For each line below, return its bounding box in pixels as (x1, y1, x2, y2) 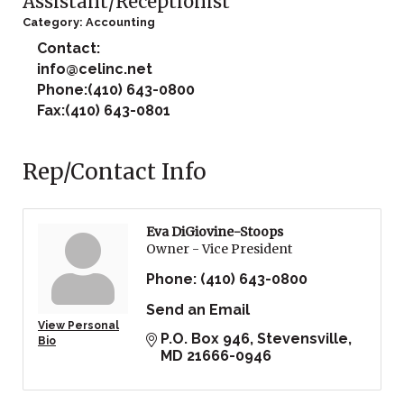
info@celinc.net (37, 60, 152, 78)
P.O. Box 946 (161, 330, 250, 348)
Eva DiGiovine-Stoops (146, 224, 283, 241)
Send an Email (146, 301, 250, 319)
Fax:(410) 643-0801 (37, 102, 170, 120)
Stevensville (257, 330, 348, 348)
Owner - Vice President (146, 241, 292, 258)
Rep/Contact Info (23, 158, 207, 187)
